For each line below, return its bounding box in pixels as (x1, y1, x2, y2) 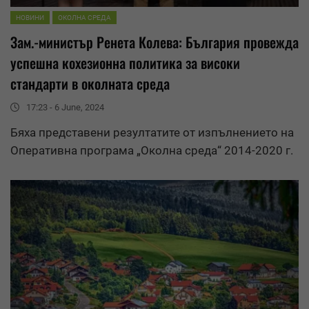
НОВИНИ (16, 14, 44, 22)
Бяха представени (10, 126, 113, 140)
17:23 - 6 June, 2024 (26, 102, 104, 113)
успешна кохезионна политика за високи (10, 52, 240, 74)
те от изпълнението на (169, 126, 294, 140)
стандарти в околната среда (10, 73, 170, 94)
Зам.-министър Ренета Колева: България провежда (10, 32, 299, 53)
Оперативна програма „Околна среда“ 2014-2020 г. (10, 143, 293, 158)
